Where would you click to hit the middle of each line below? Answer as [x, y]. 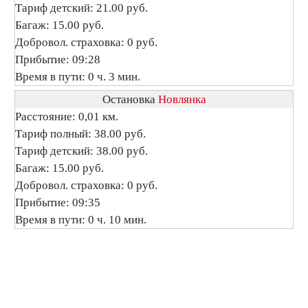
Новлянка [182, 99]
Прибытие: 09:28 [58, 59]
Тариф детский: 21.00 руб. [81, 8]
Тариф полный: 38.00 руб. [80, 134]
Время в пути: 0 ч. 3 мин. [78, 77]
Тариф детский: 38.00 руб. [81, 151]
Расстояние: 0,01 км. [67, 117]
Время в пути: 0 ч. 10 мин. [81, 220]
